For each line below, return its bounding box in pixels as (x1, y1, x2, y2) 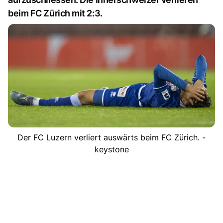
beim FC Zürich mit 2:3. (8, 8, 103, 18)
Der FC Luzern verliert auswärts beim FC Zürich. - (17, 132, 206, 142)
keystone (94, 144, 129, 154)
